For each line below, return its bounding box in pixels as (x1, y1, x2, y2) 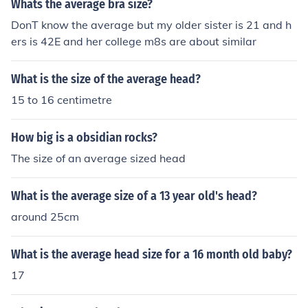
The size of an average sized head (11, 151, 186, 165)
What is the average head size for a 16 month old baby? (11, 247, 292, 262)
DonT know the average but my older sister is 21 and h (11, 18, 291, 32)
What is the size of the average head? (11, 71, 201, 87)
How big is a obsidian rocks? (11, 130, 157, 145)
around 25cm (11, 210, 79, 223)
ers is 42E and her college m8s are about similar (11, 34, 256, 48)
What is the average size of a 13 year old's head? (11, 188, 257, 203)
